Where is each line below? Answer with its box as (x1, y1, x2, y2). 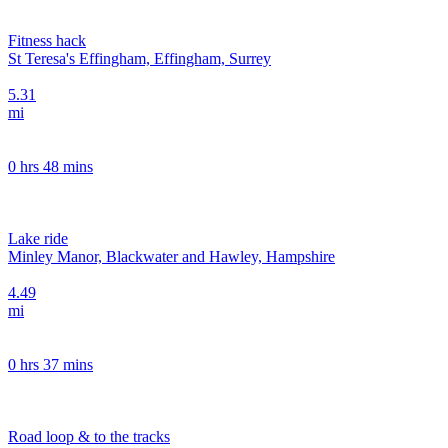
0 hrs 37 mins (8, 355, 93, 373)
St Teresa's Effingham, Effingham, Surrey (8, 49, 271, 67)
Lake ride (8, 229, 68, 247)
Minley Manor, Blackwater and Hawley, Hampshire (8, 247, 335, 265)
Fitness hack (8, 31, 86, 49)
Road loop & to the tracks (8, 427, 170, 445)
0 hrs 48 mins (8, 157, 93, 175)
